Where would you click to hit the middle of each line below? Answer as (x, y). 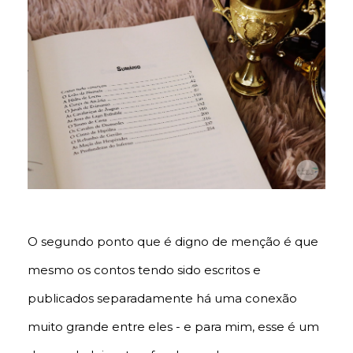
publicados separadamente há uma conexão (162, 298)
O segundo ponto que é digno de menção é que (173, 241)
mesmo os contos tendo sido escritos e (144, 269)
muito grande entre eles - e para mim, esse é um (173, 326)
